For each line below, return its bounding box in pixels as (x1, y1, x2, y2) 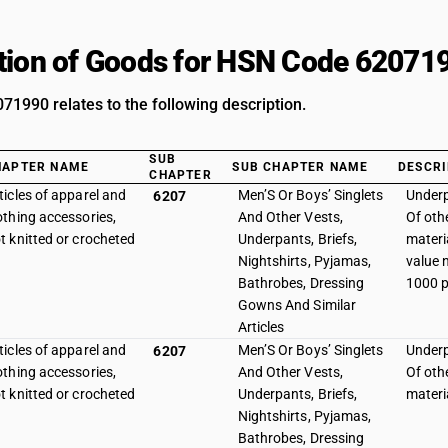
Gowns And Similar (237, 297, 357, 313)
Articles (237, 319, 285, 335)
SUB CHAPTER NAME (232, 160, 369, 174)
